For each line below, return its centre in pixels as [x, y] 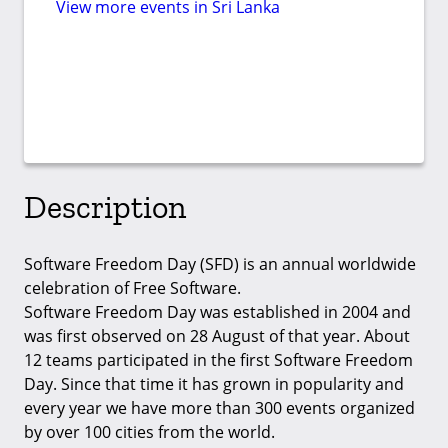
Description [105, 207]
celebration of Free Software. [132, 287]
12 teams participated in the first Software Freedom [218, 359]
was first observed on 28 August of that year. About [217, 335]
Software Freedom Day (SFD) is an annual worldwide [220, 263]
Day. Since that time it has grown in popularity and [214, 383]
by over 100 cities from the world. [149, 431]
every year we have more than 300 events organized [219, 407]
